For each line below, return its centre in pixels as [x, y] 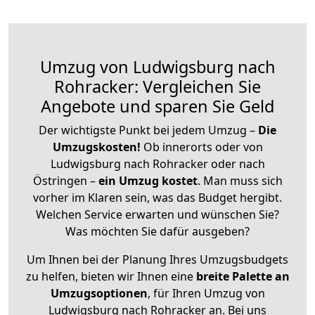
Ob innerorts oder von [203, 147]
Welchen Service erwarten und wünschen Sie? [157, 214]
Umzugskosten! [96, 147]
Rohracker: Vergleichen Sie [157, 86]
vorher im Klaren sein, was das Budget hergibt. [157, 197]
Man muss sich [243, 180]
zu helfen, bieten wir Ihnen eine [111, 276]
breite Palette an [243, 276]
